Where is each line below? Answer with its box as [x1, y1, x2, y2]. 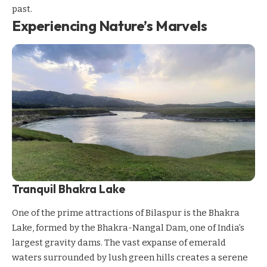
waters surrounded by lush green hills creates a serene [12, 252, 248, 263]
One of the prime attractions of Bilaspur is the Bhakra [12, 207, 240, 218]
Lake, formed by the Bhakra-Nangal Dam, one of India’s [12, 222, 244, 233]
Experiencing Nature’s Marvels [12, 17, 207, 35]
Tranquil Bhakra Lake [12, 181, 125, 196]
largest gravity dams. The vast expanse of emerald [12, 237, 226, 248]
